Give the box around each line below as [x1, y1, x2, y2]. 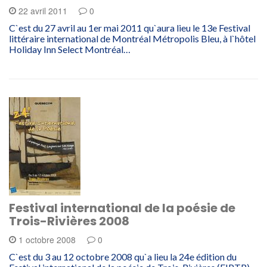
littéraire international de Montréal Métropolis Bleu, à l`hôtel [9, 33, 256, 44]
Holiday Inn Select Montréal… [9, 44, 131, 55]
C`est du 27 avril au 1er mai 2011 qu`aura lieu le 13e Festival [9, 22, 250, 33]
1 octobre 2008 [16, 234, 78, 246]
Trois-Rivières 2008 [9, 213, 129, 229]
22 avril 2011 [16, 5, 70, 17]
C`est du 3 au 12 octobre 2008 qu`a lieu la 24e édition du [9, 251, 237, 262]
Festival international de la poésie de [9, 200, 235, 216]
